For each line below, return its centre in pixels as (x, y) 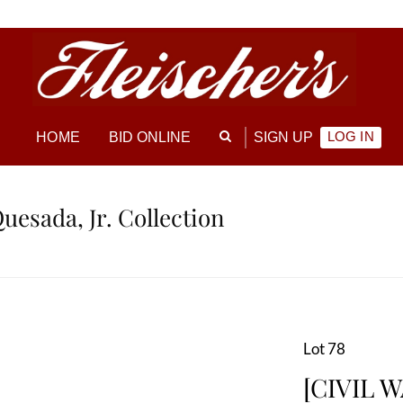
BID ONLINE (150, 138)
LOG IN (351, 137)
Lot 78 (324, 349)
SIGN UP (283, 138)
